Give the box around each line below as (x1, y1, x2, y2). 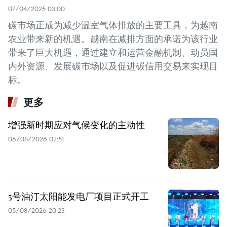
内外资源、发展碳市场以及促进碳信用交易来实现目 (8, 60, 218, 72)
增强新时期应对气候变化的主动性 (8, 119, 145, 131)
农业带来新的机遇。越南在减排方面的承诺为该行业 (8, 33, 218, 45)
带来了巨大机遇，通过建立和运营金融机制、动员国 (8, 47, 218, 59)
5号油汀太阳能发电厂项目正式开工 (8, 190, 149, 203)
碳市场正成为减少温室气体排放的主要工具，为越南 (8, 19, 218, 31)
